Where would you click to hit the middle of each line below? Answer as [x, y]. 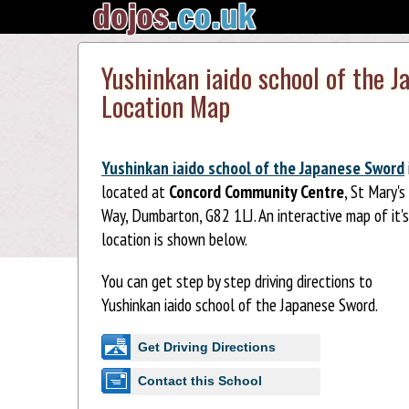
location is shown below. [174, 239]
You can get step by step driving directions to [237, 280]
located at [135, 192]
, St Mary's [375, 192]
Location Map [166, 106]
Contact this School [200, 380]
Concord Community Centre [257, 192]
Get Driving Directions [207, 346]
